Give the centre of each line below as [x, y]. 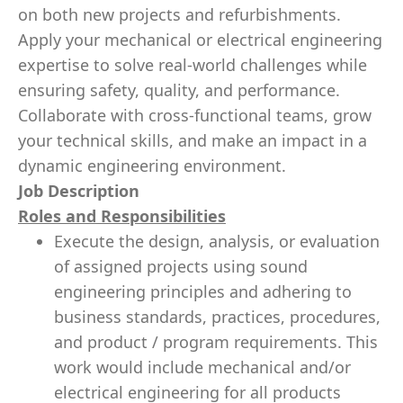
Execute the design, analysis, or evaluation [217, 241]
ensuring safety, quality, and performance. [179, 90]
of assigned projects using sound [181, 266]
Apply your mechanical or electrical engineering [200, 40]
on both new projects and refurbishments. [179, 14]
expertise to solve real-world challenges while [193, 65]
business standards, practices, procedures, [217, 317]
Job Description [79, 191]
